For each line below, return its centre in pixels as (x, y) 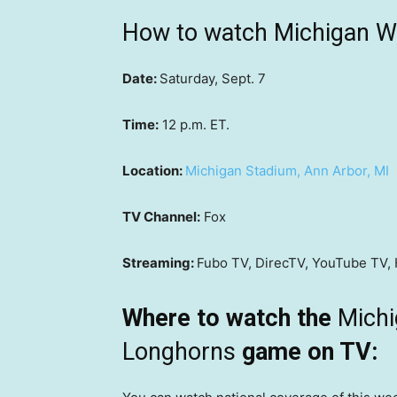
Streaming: (160, 263)
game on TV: (307, 352)
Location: (154, 171)
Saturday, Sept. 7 (213, 79)
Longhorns (179, 352)
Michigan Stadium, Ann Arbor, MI (287, 171)
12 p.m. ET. (194, 125)
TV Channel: (161, 217)
